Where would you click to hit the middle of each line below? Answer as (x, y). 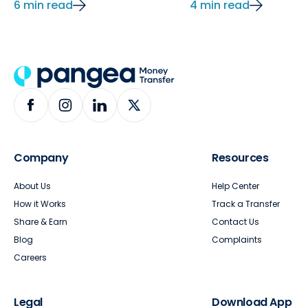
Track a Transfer (246, 203)
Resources (240, 157)
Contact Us (235, 221)
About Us (32, 186)
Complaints (237, 239)
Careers (30, 257)
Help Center (235, 186)
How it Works (40, 203)
